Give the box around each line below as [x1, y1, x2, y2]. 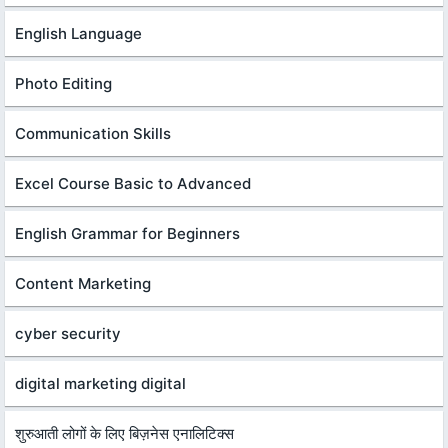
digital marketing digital [15, 373, 186, 393]
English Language [15, 23, 142, 43]
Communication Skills [15, 123, 171, 143]
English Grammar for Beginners [15, 223, 240, 243]
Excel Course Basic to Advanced [15, 173, 251, 193]
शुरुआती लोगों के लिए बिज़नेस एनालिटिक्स [15, 423, 234, 443]
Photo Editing [15, 73, 112, 93]
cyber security [15, 323, 121, 343]
